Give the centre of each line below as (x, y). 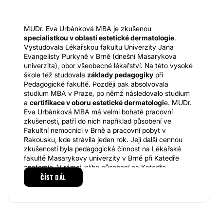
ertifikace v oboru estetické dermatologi (99, 102)
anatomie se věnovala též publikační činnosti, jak (101, 176)
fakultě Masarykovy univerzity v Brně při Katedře (101, 158)
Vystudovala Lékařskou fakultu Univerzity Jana (99, 47)
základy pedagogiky (120, 75)
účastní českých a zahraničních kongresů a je (96, 195)
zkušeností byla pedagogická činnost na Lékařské (102, 149)
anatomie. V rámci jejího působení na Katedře (95, 167)
